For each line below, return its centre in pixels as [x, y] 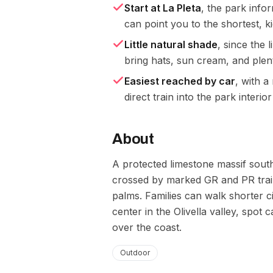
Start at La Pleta [163, 8]
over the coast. [147, 227]
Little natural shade [171, 44]
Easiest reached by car [180, 81]
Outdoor [135, 253]
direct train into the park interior [198, 97]
